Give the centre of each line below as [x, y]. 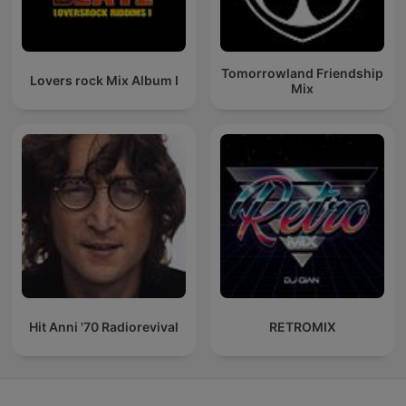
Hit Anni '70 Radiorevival [104, 327]
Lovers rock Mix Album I [104, 81]
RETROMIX [302, 327]
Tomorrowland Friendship [302, 72]
